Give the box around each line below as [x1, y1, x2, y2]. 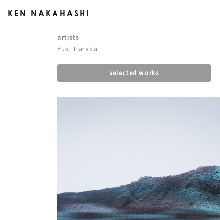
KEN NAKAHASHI [8, 8, 90, 18]
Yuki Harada [57, 45, 98, 53]
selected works [109, 69, 159, 77]
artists [57, 33, 79, 41]
